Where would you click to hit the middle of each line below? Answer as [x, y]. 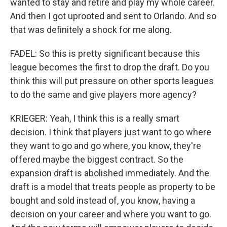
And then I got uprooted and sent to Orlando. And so [113, 16]
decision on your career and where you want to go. [111, 214]
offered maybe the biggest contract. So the [97, 159]
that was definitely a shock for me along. [91, 30]
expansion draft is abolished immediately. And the [110, 173]
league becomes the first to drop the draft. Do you [110, 67]
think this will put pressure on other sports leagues [112, 81]
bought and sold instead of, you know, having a [103, 200]
